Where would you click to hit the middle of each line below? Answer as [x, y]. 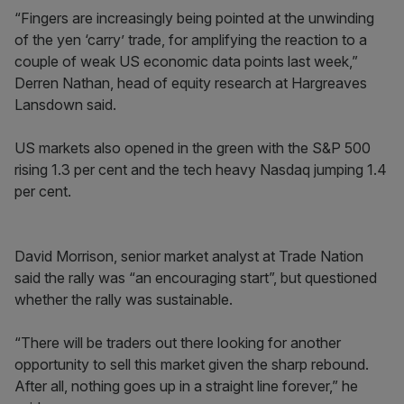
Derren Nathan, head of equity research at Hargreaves [191, 83]
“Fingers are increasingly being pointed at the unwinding [194, 18]
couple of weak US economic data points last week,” [186, 61]
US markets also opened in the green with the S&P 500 [193, 148]
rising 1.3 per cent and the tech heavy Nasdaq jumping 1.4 [201, 170]
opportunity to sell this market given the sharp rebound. [192, 364]
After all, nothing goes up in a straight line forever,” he [186, 386]
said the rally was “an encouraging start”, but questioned [196, 278]
